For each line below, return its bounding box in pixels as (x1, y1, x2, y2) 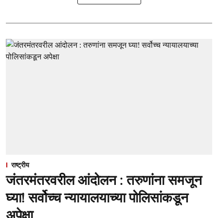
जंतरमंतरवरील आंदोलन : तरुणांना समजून (6, 171, 202, 189)
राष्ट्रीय (11, 161, 29, 169)
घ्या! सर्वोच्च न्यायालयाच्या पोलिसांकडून (6, 189, 188, 206)
